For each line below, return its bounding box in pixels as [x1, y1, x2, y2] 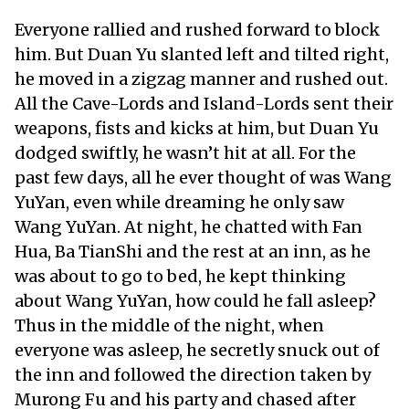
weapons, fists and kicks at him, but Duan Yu [15, 117, 379, 139]
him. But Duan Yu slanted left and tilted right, [15, 43, 389, 65]
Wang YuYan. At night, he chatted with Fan [15, 215, 362, 237]
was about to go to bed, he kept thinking [15, 265, 346, 287]
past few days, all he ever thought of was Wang [15, 166, 392, 188]
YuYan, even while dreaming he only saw [15, 191, 344, 213]
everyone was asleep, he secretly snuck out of [15, 339, 380, 361]
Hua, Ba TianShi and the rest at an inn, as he [15, 240, 371, 262]
